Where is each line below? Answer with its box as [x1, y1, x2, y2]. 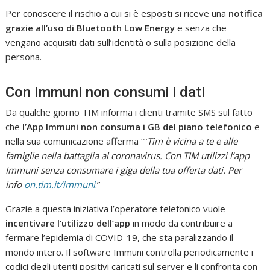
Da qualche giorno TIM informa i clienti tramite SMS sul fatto [5, 106, 253, 119]
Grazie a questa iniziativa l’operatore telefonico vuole [5, 202, 226, 215]
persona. [5, 51, 42, 63]
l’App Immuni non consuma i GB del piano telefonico [22, 121, 255, 133]
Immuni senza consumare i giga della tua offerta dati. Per [5, 164, 242, 177]
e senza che [175, 22, 227, 34]
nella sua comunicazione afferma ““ [5, 135, 148, 148]
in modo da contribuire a [130, 217, 233, 230]
